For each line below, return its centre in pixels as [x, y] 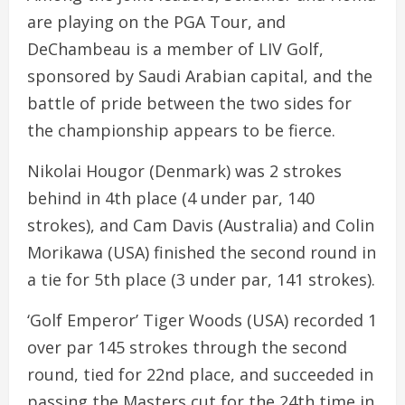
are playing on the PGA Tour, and [156, 22]
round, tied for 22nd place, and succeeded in [200, 374]
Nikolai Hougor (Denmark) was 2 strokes [184, 171]
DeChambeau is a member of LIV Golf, [175, 49]
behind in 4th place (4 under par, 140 [171, 198]
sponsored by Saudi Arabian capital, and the [200, 76]
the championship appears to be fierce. [181, 130]
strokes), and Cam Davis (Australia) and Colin [201, 225]
